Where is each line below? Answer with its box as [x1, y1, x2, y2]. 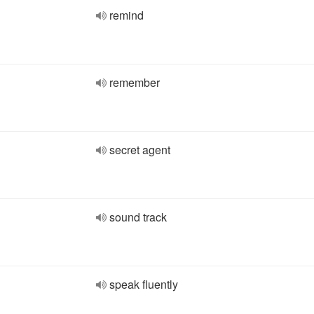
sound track [109, 209, 167, 225]
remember [109, 74, 160, 90]
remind [109, 7, 144, 23]
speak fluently [109, 276, 178, 292]
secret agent [109, 142, 170, 158]
